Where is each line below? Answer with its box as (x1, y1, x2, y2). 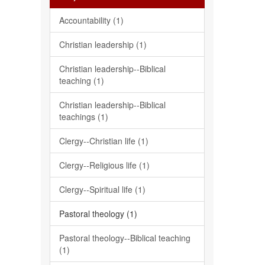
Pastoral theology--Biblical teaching (59, 232, 190, 244)
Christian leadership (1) (59, 38, 147, 50)
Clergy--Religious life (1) (59, 159, 150, 171)
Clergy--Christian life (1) (59, 135, 148, 147)
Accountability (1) (59, 14, 124, 26)
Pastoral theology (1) (59, 208, 137, 219)
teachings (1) (59, 111, 108, 122)
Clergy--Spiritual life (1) (59, 183, 146, 195)
